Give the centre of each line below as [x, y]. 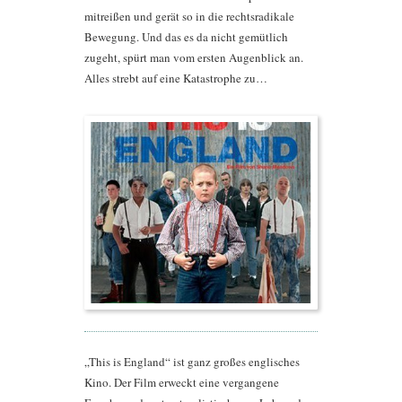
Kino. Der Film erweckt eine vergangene [182, 383]
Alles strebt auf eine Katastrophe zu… [176, 78]
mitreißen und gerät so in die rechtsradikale [189, 16]
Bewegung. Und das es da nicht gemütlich [186, 36]
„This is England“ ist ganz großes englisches [192, 362]
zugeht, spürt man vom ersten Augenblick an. [194, 57]
